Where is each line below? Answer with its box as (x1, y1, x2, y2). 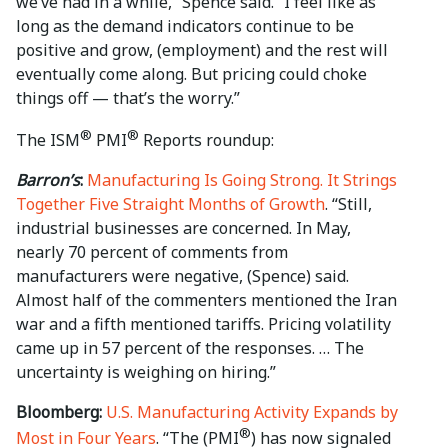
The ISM (16, 129, 80, 152)
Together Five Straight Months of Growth (16, 193, 325, 216)
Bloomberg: (16, 401, 102, 424)
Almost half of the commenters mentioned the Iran (16, 289, 397, 312)
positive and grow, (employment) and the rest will (16, 39, 388, 62)
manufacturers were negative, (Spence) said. (16, 265, 349, 288)
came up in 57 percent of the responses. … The (16, 337, 364, 360)
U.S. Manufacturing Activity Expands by (106, 401, 398, 424)
